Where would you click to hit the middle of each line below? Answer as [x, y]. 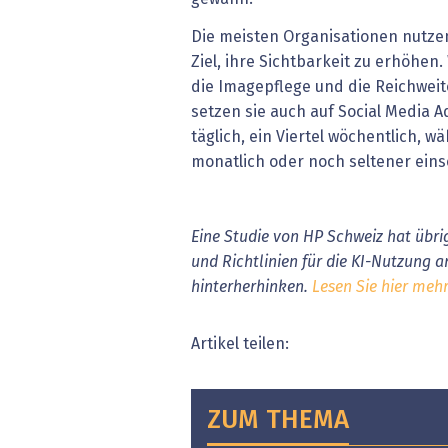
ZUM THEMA [278, 420]
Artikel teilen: [240, 343]
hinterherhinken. [251, 286]
